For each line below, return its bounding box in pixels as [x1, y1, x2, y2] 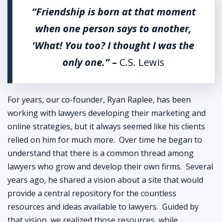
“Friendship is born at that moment [31, 4, 196, 18]
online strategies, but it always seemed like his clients [7, 120, 205, 132]
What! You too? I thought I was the [35, 38, 194, 52]
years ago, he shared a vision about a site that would [7, 174, 203, 185]
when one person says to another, [35, 21, 192, 35]
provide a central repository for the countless [7, 187, 176, 199]
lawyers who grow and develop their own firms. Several [7, 161, 213, 172]
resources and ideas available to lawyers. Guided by [7, 201, 199, 212]
